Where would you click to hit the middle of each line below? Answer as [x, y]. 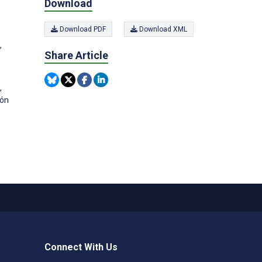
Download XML [162, 29]
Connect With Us [81, 247]
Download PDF [82, 29]
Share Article [76, 55]
